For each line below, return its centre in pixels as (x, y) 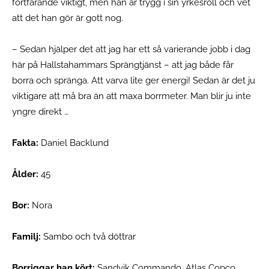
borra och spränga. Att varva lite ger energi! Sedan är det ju (134, 80)
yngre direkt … (41, 111)
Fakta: (26, 143)
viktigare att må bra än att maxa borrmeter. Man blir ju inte (131, 96)
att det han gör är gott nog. (69, 18)
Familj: (28, 236)
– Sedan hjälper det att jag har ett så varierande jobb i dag (131, 49)
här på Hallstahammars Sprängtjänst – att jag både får (123, 65)
